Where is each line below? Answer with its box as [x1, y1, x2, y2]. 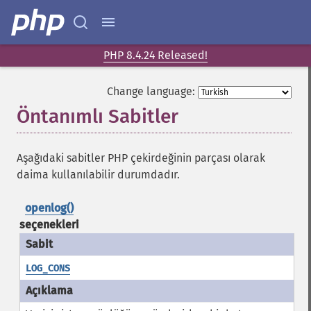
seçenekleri [19, 218, 79, 231]
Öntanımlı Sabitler [17, 105, 178, 128]
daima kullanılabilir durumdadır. [17, 168, 180, 181]
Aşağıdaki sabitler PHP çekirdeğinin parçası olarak [17, 151, 265, 165]
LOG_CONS [25, 262, 70, 274]
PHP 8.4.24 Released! [103, 49, 208, 62]
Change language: [107, 85, 195, 98]
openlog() [24, 201, 74, 215]
